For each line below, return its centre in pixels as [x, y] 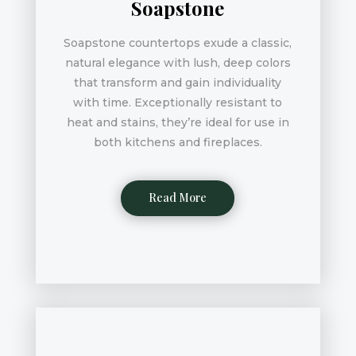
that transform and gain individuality [178, 83]
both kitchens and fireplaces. [178, 143]
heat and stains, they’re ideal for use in [178, 123]
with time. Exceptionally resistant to [178, 103]
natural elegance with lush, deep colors [178, 63]
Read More [178, 198]
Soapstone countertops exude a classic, [178, 43]
